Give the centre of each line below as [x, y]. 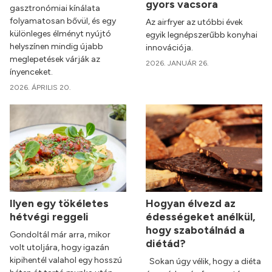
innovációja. [169, 48]
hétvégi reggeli [50, 217]
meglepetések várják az [55, 59]
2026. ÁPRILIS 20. [40, 88]
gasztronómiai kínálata [55, 8]
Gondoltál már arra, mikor [60, 235]
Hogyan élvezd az [191, 203]
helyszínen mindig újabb [56, 47]
